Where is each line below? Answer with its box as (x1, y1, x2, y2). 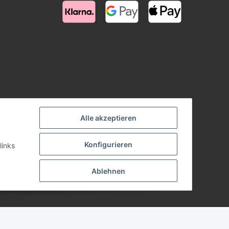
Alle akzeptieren (80, 113, 136, 123)
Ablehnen (91, 166, 125, 175)
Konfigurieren (84, 140, 132, 149)
